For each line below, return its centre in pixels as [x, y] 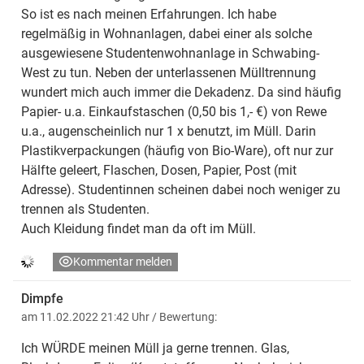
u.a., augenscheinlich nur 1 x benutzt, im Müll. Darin [169, 131]
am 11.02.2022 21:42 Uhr [87, 316]
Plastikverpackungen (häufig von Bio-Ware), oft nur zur [177, 150]
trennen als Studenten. [85, 209]
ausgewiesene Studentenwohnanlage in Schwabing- [170, 53]
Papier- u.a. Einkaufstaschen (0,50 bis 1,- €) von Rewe [174, 111]
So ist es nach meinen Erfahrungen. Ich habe [149, 14]
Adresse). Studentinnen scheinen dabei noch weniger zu [181, 189]
